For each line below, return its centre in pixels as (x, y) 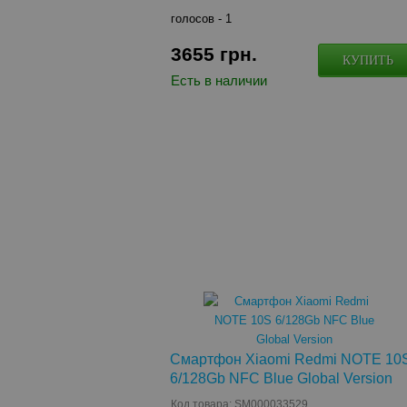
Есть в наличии (219, 80)
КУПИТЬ (368, 60)
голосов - (199, 19)
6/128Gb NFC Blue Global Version (282, 378)
